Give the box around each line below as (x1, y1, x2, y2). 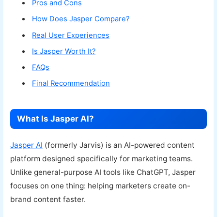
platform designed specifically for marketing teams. (10, 154, 193, 164)
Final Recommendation (32, 79, 110, 88)
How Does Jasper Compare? (32, 15, 130, 24)
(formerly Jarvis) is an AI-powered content (43, 140, 195, 150)
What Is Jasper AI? (17, 114, 94, 124)
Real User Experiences (32, 31, 110, 40)
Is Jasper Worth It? (32, 46, 96, 56)
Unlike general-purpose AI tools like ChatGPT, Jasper (10, 168, 196, 177)
